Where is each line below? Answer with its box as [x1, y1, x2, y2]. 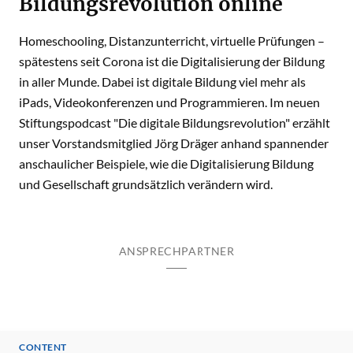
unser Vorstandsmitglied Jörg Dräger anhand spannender [19, 136, 329, 150]
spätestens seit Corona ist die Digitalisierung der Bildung [19, 54, 325, 69]
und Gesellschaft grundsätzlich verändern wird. [19, 176, 273, 191]
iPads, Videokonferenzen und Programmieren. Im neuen [19, 95, 320, 110]
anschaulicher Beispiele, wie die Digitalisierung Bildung [19, 156, 314, 171]
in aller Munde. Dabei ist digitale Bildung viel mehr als [19, 74, 306, 89]
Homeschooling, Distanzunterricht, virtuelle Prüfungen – [19, 33, 325, 48]
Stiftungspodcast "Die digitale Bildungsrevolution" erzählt [19, 115, 330, 130]
